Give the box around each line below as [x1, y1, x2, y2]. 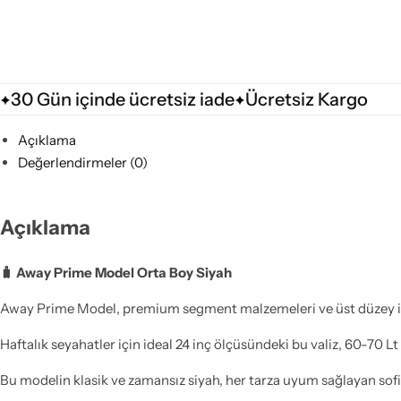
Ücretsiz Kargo [245, 88, 368, 110]
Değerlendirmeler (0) [17, 153, 148, 171]
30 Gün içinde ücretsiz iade [11, 88, 235, 110]
